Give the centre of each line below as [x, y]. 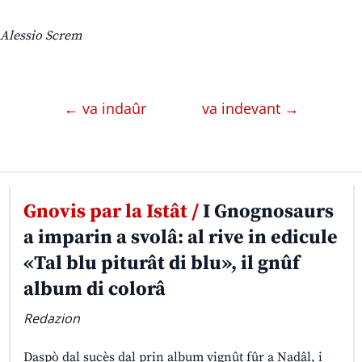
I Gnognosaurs [266, 212]
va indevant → [250, 109]
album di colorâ [94, 290]
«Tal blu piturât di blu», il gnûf [161, 264]
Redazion [51, 319]
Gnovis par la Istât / [111, 212]
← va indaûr [107, 109]
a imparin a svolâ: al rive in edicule [180, 238]
